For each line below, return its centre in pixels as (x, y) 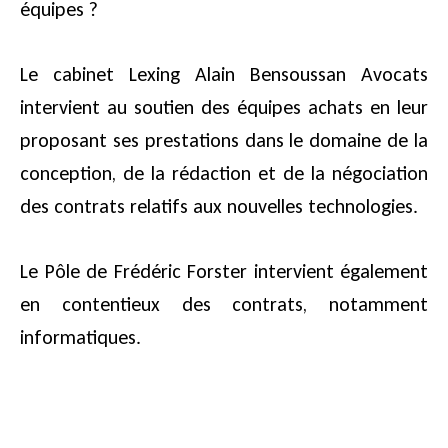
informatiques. (80, 337)
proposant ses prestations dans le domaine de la (224, 140)
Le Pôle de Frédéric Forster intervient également (224, 271)
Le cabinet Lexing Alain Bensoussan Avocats (224, 74)
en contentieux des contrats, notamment (224, 304)
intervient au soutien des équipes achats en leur (224, 107)
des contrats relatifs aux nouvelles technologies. (219, 206)
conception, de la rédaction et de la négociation (224, 173)
